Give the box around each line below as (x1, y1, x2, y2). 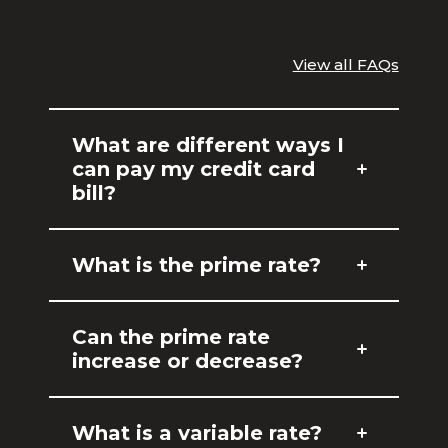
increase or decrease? (72, 349, 304, 373)
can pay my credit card (72, 157, 316, 181)
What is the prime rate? (72, 253, 322, 277)
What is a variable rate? (72, 421, 323, 445)
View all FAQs (292, 55, 399, 74)
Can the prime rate (72, 325, 271, 349)
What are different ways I (72, 133, 345, 157)
